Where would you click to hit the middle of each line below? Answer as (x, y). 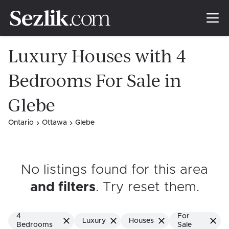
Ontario (21, 123)
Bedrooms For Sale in (95, 81)
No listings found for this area (114, 170)
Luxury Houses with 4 (97, 56)
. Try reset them (146, 187)
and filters (63, 187)
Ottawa (54, 123)
